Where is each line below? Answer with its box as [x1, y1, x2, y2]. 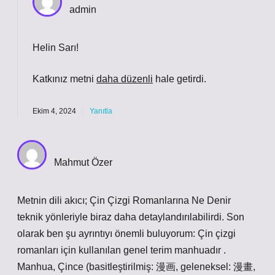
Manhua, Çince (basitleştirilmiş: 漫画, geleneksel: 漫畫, [17, 261, 255, 272]
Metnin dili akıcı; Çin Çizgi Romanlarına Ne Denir [17, 195, 231, 206]
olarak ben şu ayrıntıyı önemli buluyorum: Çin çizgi [17, 228, 236, 239]
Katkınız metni [33, 74, 96, 84]
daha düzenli [96, 74, 153, 84]
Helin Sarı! [33, 42, 79, 53]
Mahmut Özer [54, 157, 112, 168]
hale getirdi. [153, 74, 206, 84]
